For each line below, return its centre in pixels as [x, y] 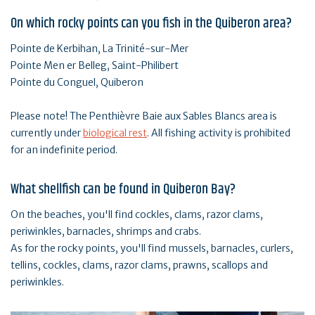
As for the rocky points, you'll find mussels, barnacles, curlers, [152, 249]
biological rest [115, 133]
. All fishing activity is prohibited [219, 133]
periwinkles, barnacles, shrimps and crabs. [106, 232]
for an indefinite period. [64, 150]
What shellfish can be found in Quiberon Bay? [123, 190]
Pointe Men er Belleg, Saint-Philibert [95, 66]
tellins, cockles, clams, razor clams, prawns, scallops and [139, 265]
